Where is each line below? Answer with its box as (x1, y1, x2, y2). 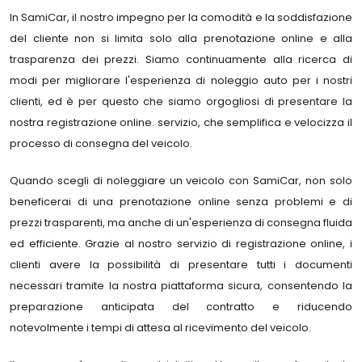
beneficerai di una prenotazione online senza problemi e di (10, 194, 352, 209)
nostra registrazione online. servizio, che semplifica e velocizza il (10, 115, 352, 130)
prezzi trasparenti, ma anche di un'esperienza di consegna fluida (10, 215, 352, 230)
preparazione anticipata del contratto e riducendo (10, 299, 352, 314)
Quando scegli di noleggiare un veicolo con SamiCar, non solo (10, 173, 352, 188)
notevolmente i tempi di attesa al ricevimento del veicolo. (10, 320, 311, 335)
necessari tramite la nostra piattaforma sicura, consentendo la (10, 278, 352, 293)
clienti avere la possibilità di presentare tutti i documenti (10, 257, 352, 272)
